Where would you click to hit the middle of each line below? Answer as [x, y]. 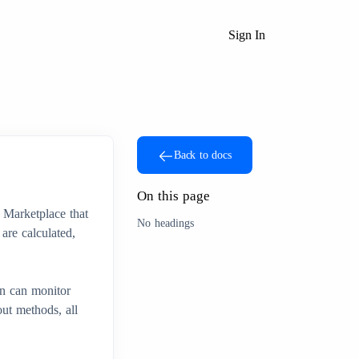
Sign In [247, 34]
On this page [173, 196]
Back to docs [203, 155]
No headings [165, 223]
